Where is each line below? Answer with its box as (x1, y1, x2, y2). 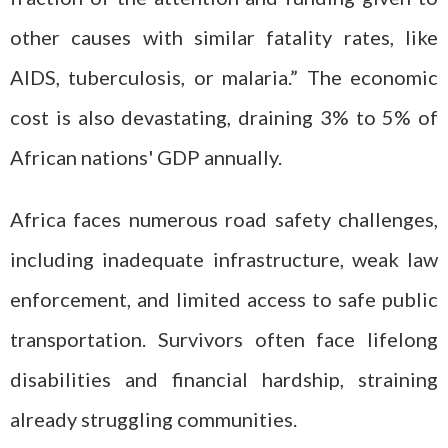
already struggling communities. (10, 407, 297, 431)
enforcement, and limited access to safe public (10, 287, 438, 311)
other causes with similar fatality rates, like (10, 24, 438, 49)
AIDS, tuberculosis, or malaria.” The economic (10, 64, 438, 89)
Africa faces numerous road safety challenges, (10, 207, 438, 231)
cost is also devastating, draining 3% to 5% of (10, 104, 438, 129)
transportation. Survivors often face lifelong (10, 327, 438, 351)
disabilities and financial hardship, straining (10, 367, 438, 391)
